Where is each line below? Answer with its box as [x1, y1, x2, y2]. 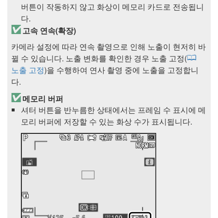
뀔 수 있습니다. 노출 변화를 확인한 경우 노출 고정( [11, 53, 187, 64]
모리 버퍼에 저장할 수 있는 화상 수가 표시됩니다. [21, 116, 192, 127]
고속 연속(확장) [22, 25, 76, 36]
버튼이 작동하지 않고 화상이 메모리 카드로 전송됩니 [21, 1, 204, 13]
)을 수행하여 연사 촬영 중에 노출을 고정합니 [44, 64, 199, 76]
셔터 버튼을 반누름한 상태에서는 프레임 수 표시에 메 [21, 104, 206, 116]
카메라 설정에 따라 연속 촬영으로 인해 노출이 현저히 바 [11, 41, 206, 53]
